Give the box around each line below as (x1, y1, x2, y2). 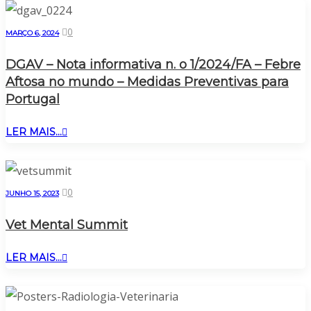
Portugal (6, 91, 60, 107)
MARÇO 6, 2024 (6, 28, 59, 37)
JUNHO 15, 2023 (6, 188, 59, 198)
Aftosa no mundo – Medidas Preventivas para (6, 74, 289, 90)
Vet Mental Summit (6, 217, 128, 233)
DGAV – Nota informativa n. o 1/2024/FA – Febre (6, 56, 301, 72)
